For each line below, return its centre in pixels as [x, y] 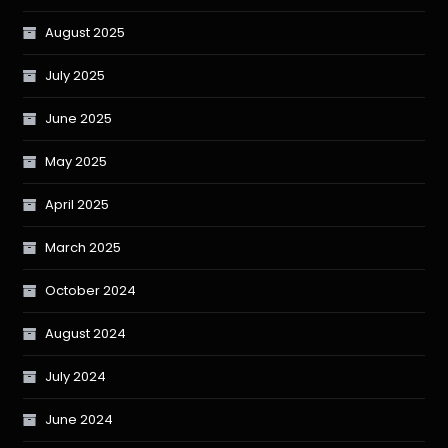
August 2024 [86, 334]
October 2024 [91, 291]
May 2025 [76, 162]
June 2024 [79, 420]
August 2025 [85, 33]
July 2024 [76, 377]
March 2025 [83, 248]
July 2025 [75, 76]
